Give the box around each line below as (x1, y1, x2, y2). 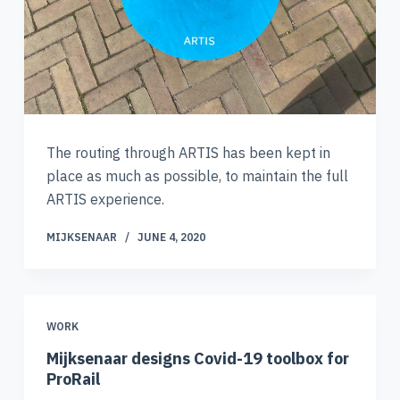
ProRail (46, 369, 100, 390)
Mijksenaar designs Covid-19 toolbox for (46, 348, 349, 370)
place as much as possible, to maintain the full (46, 166, 348, 185)
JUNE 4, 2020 (137, 229, 205, 244)
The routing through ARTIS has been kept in (46, 143, 330, 162)
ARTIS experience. (46, 189, 164, 208)
